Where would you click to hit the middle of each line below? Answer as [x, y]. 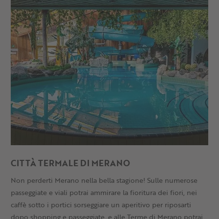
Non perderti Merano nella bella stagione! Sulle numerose [104, 180]
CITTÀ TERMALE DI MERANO [71, 163]
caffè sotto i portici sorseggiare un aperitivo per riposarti [101, 204]
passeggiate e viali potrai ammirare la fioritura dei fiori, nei [104, 192]
